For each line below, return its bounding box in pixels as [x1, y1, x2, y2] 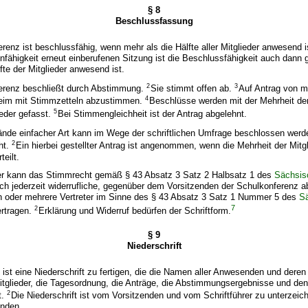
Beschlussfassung [115, 15, 193, 26]
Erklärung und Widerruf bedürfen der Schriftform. [38, 206, 232, 217]
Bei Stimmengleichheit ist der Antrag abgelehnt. [58, 108, 247, 119]
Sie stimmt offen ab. [150, 83, 234, 94]
